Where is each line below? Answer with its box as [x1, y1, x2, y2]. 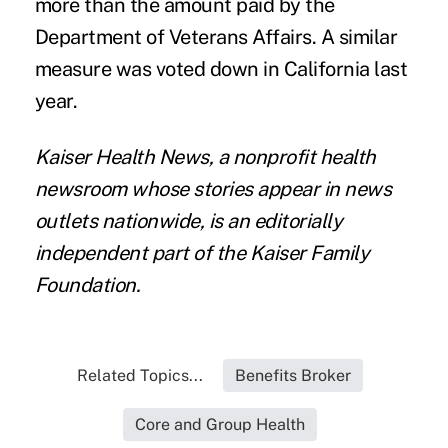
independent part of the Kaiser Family [34, 240, 370, 265]
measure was [34, 56, 156, 81]
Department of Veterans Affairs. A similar [34, 24, 398, 49]
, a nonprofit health [208, 144, 376, 169]
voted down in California [155, 56, 370, 81]
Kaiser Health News [34, 144, 209, 169]
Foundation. [34, 272, 141, 297]
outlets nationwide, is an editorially [34, 208, 343, 233]
